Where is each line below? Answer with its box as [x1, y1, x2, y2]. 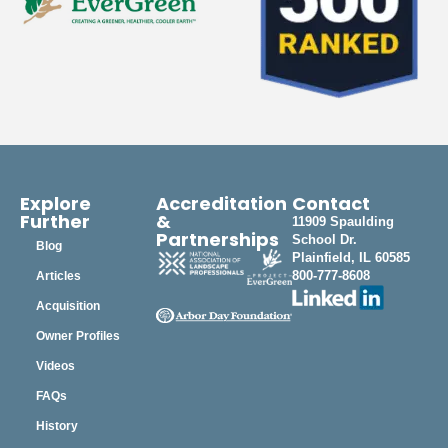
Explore [20, 190, 91, 216]
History [36, 418, 78, 433]
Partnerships [156, 226, 279, 252]
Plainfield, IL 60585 [292, 249, 410, 265]
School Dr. [292, 231, 357, 247]
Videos [36, 358, 75, 373]
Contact [292, 190, 370, 216]
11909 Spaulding [292, 213, 394, 229]
